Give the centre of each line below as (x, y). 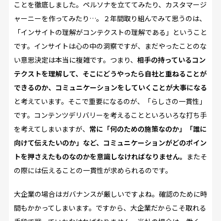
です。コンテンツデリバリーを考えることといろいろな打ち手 (110, 115)
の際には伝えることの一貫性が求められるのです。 (93, 170)
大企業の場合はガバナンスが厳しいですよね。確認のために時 (110, 194)
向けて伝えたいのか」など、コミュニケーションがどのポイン (110, 143)
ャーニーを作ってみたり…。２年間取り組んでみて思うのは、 (110, 18)
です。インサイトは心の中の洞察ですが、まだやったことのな (110, 46)
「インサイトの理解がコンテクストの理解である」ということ (110, 32)
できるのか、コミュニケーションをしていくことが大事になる (110, 87)
